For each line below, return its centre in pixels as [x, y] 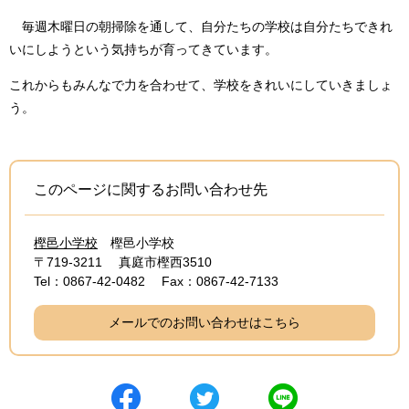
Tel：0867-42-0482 [89, 282]
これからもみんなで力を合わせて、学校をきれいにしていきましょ [201, 85]
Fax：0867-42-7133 [220, 282]
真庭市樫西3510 [165, 262]
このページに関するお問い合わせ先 [151, 190]
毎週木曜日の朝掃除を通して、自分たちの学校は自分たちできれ [201, 27]
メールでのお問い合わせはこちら [204, 323]
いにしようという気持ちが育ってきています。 [143, 50]
